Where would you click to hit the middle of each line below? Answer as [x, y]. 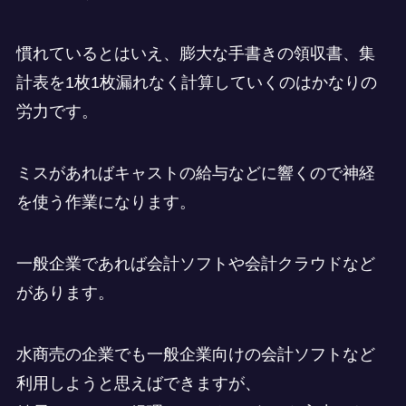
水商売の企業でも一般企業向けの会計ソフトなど [195, 354]
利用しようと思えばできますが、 [138, 383]
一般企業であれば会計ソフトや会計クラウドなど [195, 263]
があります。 [65, 292]
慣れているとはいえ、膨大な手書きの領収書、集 [195, 54]
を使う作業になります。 [106, 202]
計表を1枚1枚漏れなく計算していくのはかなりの [196, 83]
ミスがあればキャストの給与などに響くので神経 [195, 173]
